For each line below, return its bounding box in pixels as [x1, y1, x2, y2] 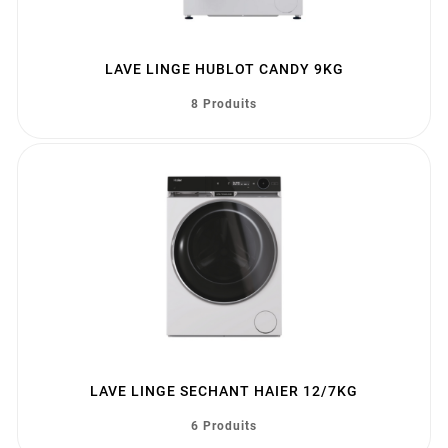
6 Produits [191, 419, 257, 434]
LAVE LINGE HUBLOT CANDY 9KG [104, 61, 344, 78]
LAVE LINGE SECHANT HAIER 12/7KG [90, 383, 358, 400]
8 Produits [191, 97, 257, 112]
